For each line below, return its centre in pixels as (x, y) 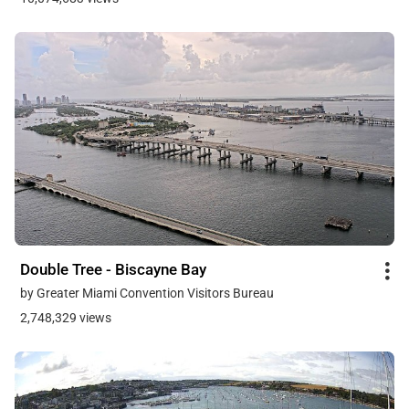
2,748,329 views (66, 317)
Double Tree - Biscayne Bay (113, 269)
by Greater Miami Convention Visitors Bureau (147, 293)
